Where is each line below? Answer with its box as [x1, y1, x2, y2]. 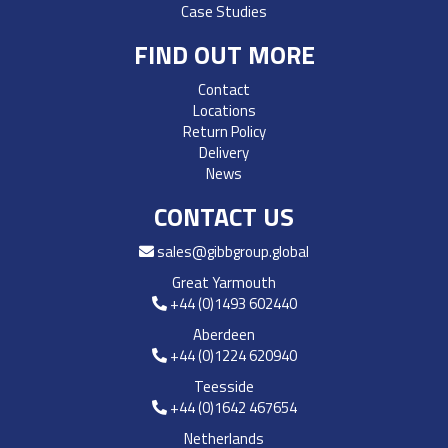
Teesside [194, 374, 254, 398]
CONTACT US [154, 197, 294, 236]
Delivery [199, 140, 249, 164]
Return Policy [182, 119, 266, 143]
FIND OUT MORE [133, 35, 315, 74]
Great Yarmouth [172, 270, 276, 294]
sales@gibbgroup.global [157, 239, 309, 263]
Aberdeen [193, 322, 255, 346]
